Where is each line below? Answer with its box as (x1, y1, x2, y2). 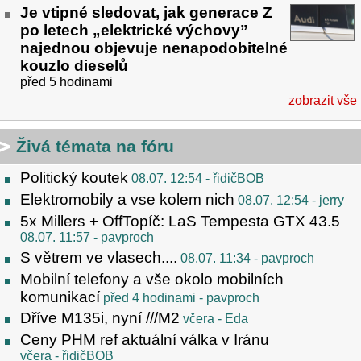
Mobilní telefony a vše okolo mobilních (20, 270, 284, 288)
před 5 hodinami (20, 75, 113, 89)
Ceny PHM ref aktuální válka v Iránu (20, 331, 269, 349)
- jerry (309, 193, 344, 208)
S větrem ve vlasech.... (20, 248, 177, 266)
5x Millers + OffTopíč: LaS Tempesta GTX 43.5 (20, 212, 340, 230)
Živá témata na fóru (16, 137, 174, 156)
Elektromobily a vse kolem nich (20, 191, 234, 209)
